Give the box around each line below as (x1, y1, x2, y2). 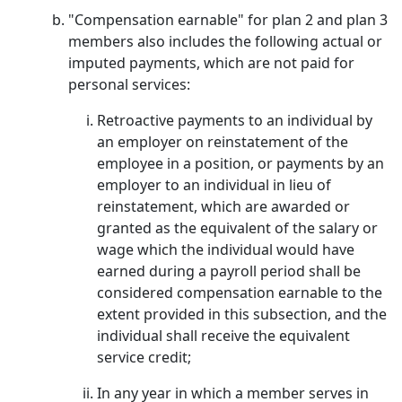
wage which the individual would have (97, 240, 354, 259)
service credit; (97, 347, 191, 367)
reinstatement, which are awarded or (97, 197, 350, 216)
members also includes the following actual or (68, 31, 382, 51)
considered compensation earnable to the (97, 283, 382, 302)
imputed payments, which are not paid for (68, 53, 354, 73)
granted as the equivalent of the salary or (97, 218, 378, 238)
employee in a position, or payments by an (97, 153, 384, 173)
